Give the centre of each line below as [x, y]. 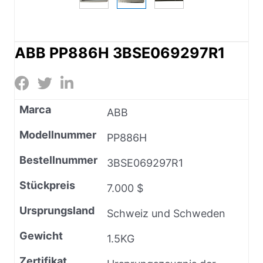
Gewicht [41, 235]
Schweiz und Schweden [166, 213]
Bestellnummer [58, 160]
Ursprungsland [57, 210]
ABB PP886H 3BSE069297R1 [120, 53]
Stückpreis [47, 185]
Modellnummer [58, 134]
